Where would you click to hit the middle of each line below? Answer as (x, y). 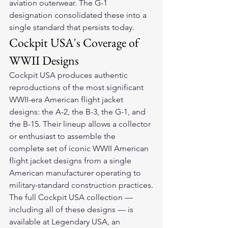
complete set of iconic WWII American (80, 149)
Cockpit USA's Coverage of (75, 43)
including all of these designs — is (72, 210)
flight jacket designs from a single (71, 161)
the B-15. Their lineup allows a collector (81, 124)
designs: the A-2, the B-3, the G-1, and (78, 112)
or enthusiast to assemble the (63, 136)
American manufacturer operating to (76, 173)
